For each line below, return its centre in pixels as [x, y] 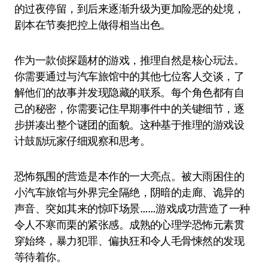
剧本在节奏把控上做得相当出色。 [93, 25]
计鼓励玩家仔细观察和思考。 [82, 141]
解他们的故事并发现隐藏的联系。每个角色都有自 [130, 92]
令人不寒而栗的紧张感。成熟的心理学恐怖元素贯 [130, 224]
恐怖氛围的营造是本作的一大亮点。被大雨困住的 [130, 176]
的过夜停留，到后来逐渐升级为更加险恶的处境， [130, 8]
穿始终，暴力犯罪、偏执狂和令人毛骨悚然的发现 [130, 240]
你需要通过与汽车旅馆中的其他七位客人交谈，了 [130, 76]
